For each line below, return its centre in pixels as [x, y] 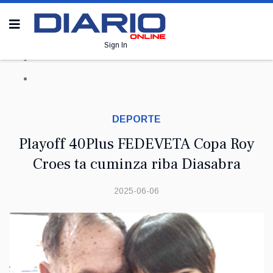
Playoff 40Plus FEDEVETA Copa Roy [136, 144]
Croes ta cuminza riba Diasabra [136, 164]
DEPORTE [136, 119]
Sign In [116, 45]
